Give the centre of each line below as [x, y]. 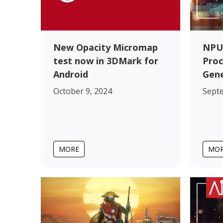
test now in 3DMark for [106, 60]
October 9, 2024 [83, 91]
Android [71, 74]
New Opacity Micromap [106, 47]
